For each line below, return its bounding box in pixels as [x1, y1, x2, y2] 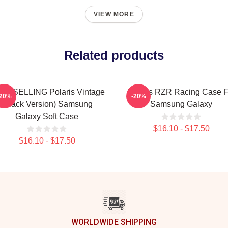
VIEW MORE [94, 11, 134, 18]
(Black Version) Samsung [1, 100, 93, 108]
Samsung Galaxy [150, 100, 212, 108]
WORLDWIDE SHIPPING [71, 217, 157, 227]
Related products [64, 48, 164, 62]
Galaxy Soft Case [15, 112, 78, 121]
